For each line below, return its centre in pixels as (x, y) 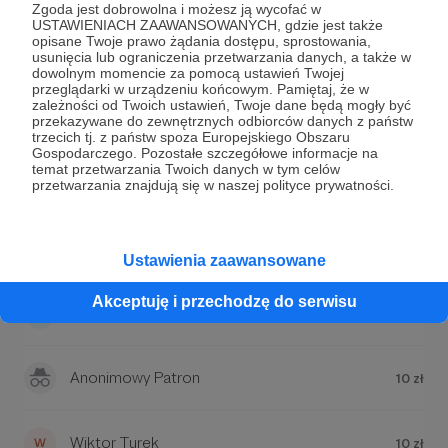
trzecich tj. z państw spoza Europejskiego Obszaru (191, 136)
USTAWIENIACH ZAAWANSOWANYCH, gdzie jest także (207, 24)
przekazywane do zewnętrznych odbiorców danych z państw (222, 120)
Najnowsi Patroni (117, 128)
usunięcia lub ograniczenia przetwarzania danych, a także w (221, 56)
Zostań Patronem (224, 41)
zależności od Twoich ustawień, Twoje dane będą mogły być (221, 104)
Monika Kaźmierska (136, 312)
